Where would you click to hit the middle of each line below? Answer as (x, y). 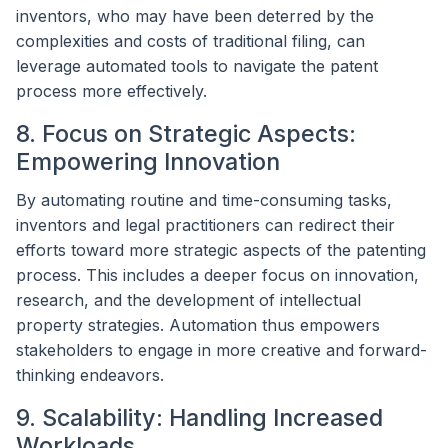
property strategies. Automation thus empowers (198, 324)
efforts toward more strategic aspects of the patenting (221, 249)
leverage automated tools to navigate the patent (197, 65)
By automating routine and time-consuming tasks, (204, 199)
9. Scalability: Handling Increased (199, 417)
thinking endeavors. (90, 374)
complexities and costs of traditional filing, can (190, 40)
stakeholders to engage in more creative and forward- (221, 349)
